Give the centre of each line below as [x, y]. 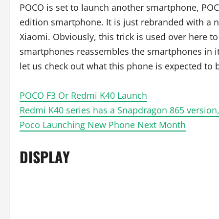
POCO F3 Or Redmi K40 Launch [83, 95]
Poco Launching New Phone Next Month [103, 125]
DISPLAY [45, 157]
